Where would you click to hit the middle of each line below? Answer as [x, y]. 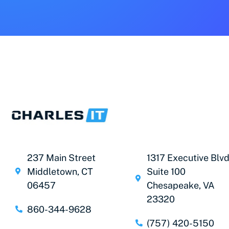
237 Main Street [61, 157]
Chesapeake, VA [181, 185]
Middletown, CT [60, 171]
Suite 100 [166, 171]
